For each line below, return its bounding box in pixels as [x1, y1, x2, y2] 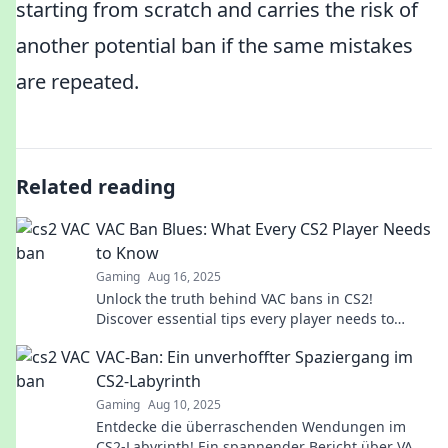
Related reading [16, 173, 176, 200]
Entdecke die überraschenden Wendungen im [96, 417, 406, 436]
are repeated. [16, 68, 139, 95]
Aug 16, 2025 [148, 268, 221, 285]
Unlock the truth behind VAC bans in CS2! [96, 289, 373, 308]
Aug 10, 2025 [148, 396, 221, 413]
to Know [96, 242, 159, 264]
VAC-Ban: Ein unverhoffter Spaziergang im [96, 346, 413, 368]
